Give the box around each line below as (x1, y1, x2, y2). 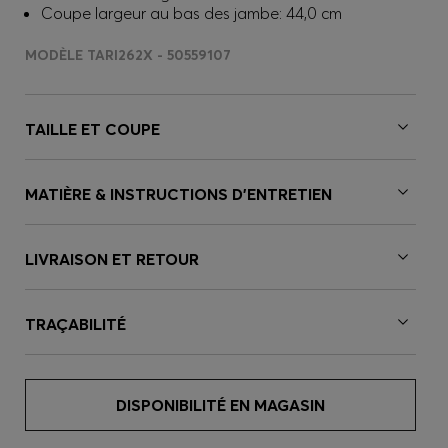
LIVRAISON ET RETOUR (25, 249, 199, 269)
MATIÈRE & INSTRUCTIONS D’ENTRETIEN (25, 184, 332, 204)
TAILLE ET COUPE (25, 119, 160, 139)
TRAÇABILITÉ (25, 314, 126, 334)
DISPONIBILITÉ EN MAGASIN (116, 395, 325, 415)
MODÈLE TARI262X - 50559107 (25, 46, 231, 64)
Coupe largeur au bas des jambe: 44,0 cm (41, 3, 342, 23)
